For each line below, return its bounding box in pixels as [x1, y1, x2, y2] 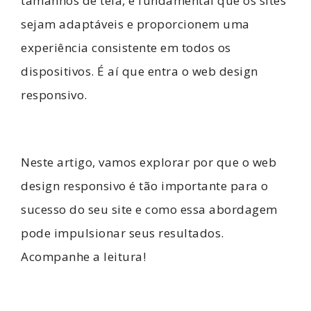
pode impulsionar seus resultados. [21, 224, 224, 241]
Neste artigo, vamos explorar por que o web [21, 153, 276, 170]
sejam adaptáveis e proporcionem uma [21, 16, 250, 32]
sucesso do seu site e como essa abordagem [21, 201, 278, 217]
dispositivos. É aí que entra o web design [21, 63, 258, 79]
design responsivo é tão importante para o [21, 177, 269, 194]
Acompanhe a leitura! [21, 248, 146, 264]
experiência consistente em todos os [21, 40, 231, 56]
